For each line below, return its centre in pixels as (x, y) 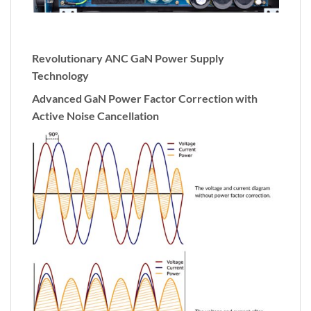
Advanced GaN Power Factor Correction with (145, 98)
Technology (60, 75)
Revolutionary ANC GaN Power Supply (128, 58)
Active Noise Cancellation (95, 115)
